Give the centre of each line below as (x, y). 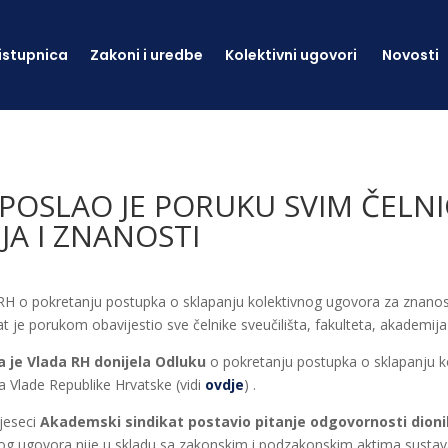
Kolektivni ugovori (292, 54)
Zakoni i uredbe (146, 54)
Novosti (410, 54)
